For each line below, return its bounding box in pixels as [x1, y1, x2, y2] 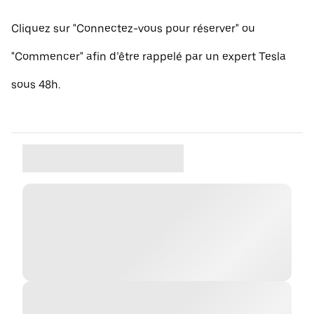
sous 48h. [11, 78, 60, 91]
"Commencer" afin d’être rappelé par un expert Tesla [11, 50, 286, 63]
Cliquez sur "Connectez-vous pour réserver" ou [11, 22, 255, 35]
